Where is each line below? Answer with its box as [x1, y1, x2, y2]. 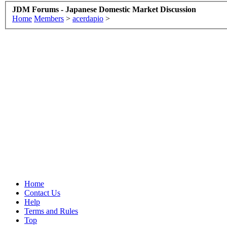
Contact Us [24, 188, 60, 197]
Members [34, 14, 64, 23]
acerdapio [72, 14, 103, 23]
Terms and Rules [24, 206, 78, 215]
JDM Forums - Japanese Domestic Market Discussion [12, 5, 196, 14]
